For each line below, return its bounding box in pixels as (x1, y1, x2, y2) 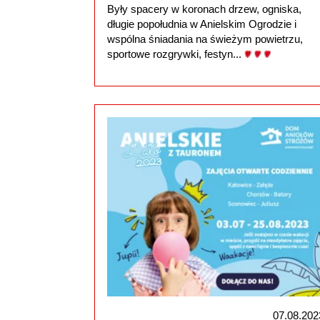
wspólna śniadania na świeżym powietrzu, (106, 33, 303, 46)
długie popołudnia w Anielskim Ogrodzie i (106, 18, 296, 31)
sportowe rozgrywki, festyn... (106, 48, 244, 61)
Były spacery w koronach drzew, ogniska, (106, 3, 301, 16)
